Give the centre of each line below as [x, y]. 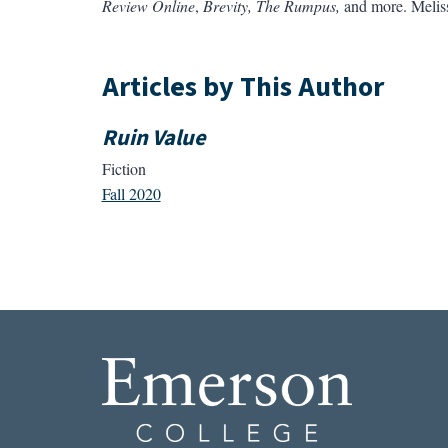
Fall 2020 [131, 194]
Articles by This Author [242, 86]
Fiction [123, 169]
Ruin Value [153, 137]
